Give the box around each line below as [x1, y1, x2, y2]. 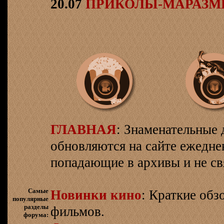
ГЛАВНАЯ [50, 122, 116, 137]
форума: [23, 211, 48, 218]
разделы [24, 203, 48, 210]
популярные [12, 195, 48, 202]
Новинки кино [50, 187, 141, 202]
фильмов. [50, 204, 104, 219]
